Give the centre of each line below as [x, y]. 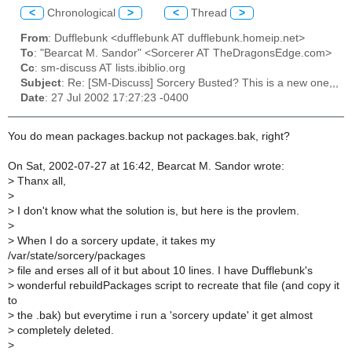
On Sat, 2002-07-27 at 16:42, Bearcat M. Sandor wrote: [146, 166]
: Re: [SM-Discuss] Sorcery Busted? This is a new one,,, [200, 83]
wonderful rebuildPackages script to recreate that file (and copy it [177, 285]
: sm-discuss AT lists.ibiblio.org [110, 68]
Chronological [81, 13]
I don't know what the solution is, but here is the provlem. [157, 211]
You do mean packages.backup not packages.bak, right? [149, 136]
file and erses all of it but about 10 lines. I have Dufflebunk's [163, 270]
